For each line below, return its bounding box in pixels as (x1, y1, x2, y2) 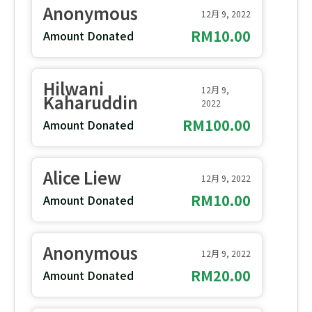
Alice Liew (43, 165, 122, 190)
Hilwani (43, 76, 104, 101)
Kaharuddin (43, 90, 139, 115)
